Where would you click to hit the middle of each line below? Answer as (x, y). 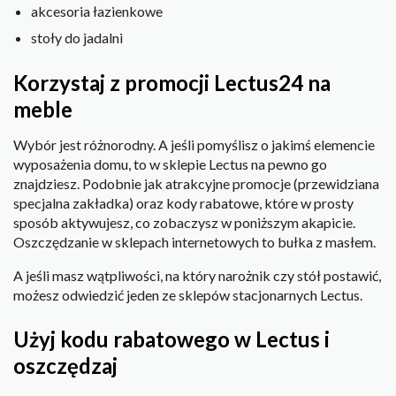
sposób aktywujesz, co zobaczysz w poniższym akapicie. (184, 222)
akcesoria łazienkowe (97, 11)
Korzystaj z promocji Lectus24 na (172, 82)
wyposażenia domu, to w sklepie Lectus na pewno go (170, 164)
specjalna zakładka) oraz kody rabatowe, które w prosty (183, 202)
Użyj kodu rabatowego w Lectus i (171, 339)
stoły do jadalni (77, 38)
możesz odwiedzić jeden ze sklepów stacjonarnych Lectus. (188, 294)
